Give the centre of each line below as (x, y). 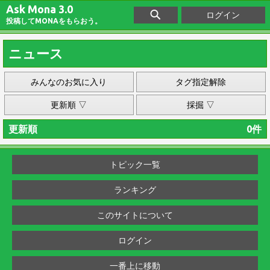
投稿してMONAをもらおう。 (54, 21)
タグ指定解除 (201, 82)
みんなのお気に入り (69, 82)
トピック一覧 (135, 165)
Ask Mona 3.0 (39, 9)
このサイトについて (135, 215)
